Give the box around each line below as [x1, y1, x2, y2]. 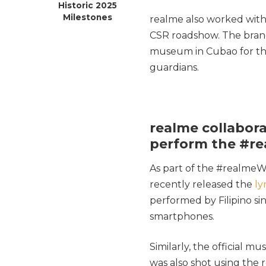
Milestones [62, 12, 112, 22]
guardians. [150, 61, 199, 73]
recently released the [150, 179, 255, 191]
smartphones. [150, 211, 214, 223]
